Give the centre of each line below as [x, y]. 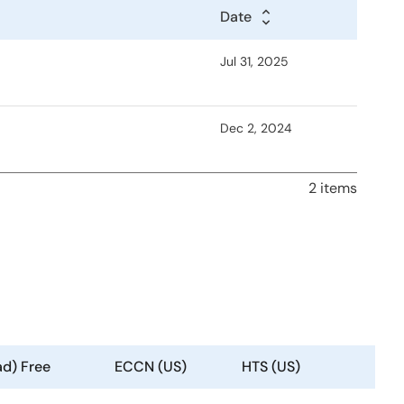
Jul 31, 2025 [254, 61]
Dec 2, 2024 [256, 128]
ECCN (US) [151, 367]
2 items [333, 188]
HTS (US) [271, 367]
